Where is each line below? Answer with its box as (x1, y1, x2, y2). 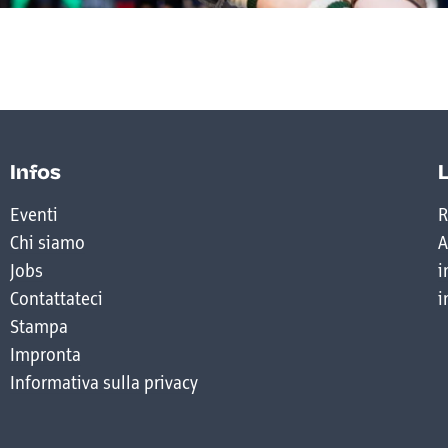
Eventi (10, 206, 59, 227)
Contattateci (10, 290, 104, 311)
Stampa (10, 318, 69, 339)
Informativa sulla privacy (10, 374, 199, 395)
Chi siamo (10, 234, 86, 255)
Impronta (10, 346, 82, 367)
